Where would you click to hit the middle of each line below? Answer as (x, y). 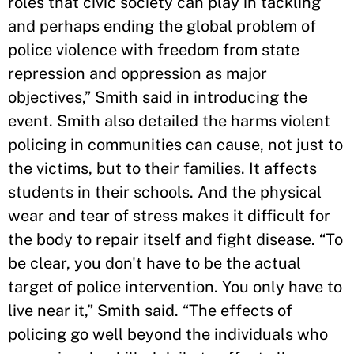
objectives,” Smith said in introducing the (158, 97)
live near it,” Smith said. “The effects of (150, 311)
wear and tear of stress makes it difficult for (169, 216)
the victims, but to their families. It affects (162, 168)
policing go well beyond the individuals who (168, 334)
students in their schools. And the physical (165, 192)
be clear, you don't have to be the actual (154, 263)
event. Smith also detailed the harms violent (169, 121)
